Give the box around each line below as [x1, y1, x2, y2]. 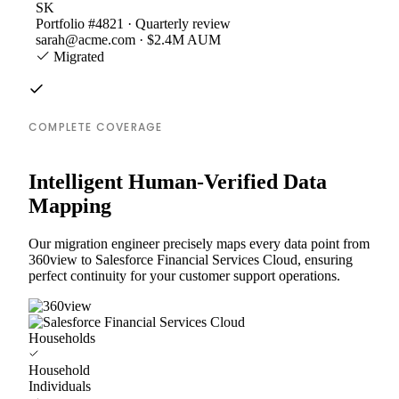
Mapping [28, 193, 111, 217]
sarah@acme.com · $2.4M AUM [36, 31, 221, 47]
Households [28, 330, 95, 346]
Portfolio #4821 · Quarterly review [36, 15, 231, 31]
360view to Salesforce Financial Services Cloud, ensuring [28, 251, 353, 267]
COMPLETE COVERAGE [28, 118, 163, 134]
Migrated [50, 48, 104, 64]
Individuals [28, 378, 91, 394]
